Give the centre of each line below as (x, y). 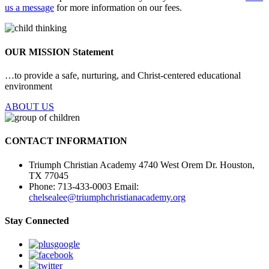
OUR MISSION (39, 52)
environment (29, 86)
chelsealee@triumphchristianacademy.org (107, 197)
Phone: (42, 186)
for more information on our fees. (118, 8)
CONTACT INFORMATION (66, 141)
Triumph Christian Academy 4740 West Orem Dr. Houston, (142, 165)
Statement (93, 52)
